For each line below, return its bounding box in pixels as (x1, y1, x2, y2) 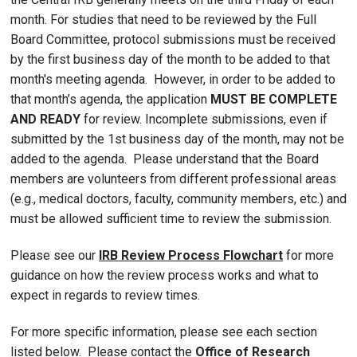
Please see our (10, 247, 99, 263)
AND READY (10, 111, 80, 127)
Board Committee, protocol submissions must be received (10, 31, 335, 47)
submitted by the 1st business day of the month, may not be (10, 131, 344, 147)
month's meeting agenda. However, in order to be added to (10, 71, 335, 87)
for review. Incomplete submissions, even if (80, 111, 328, 127)
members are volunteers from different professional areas (10, 171, 336, 186)
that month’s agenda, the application (10, 91, 210, 107)
